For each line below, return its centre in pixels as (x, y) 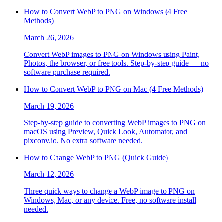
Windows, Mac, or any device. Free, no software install (110, 200)
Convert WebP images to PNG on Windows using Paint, (112, 54)
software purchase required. (67, 72)
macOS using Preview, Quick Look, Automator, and (106, 131)
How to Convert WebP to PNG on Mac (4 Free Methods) (113, 89)
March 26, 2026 (49, 37)
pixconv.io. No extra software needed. (83, 140)
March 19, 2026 (49, 106)
